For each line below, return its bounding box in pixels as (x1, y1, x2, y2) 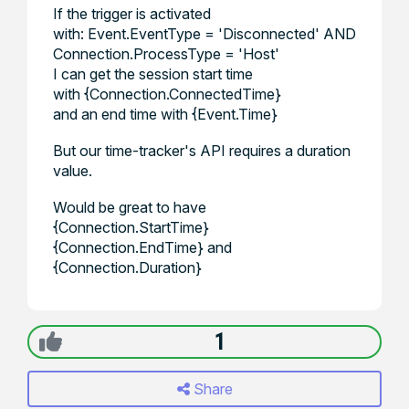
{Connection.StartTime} (53, 218, 209, 236)
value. (53, 162, 92, 180)
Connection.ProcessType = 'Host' (53, 45, 279, 63)
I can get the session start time (53, 65, 253, 83)
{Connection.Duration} (53, 258, 202, 277)
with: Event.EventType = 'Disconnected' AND (53, 25, 356, 43)
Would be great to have (53, 198, 206, 216)
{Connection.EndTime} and (53, 238, 232, 257)
